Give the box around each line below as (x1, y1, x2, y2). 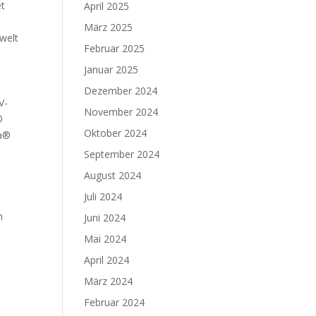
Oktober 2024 (84, 126, 147, 140)
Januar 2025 (84, 63, 139, 76)
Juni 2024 (84, 211, 126, 224)
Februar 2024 (84, 296, 145, 309)
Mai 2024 (84, 232, 127, 245)
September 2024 (84, 147, 160, 161)
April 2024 (84, 253, 130, 267)
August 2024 (84, 169, 142, 182)
